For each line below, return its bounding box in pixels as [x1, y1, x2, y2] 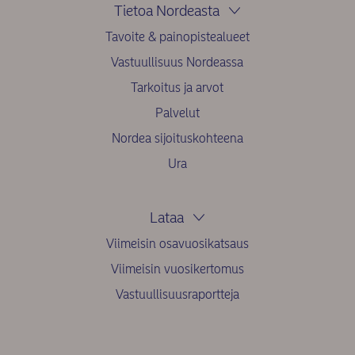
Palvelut [155, 105, 200, 121]
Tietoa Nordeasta [114, 2, 220, 21]
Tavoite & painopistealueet [105, 29, 250, 45]
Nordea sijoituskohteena [111, 131, 243, 147]
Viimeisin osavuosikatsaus [105, 236, 249, 252]
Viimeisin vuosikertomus [110, 261, 244, 277]
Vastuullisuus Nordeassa [111, 55, 244, 71]
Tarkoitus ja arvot [131, 80, 224, 96]
